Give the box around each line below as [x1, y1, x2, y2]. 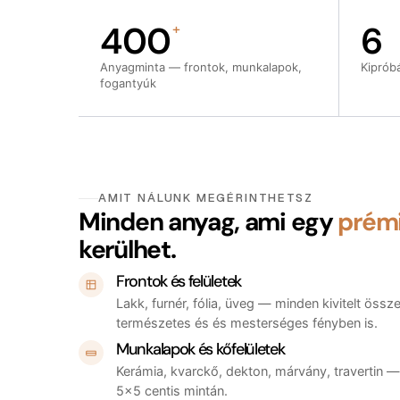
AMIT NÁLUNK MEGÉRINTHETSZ [98, 190, 313, 206]
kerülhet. [79, 233, 176, 267]
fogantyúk [100, 76, 156, 91]
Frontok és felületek [116, 271, 241, 293]
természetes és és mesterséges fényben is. [116, 315, 378, 332]
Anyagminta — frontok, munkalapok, [100, 60, 302, 75]
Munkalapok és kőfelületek [116, 338, 285, 361]
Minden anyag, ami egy [79, 205, 338, 239]
